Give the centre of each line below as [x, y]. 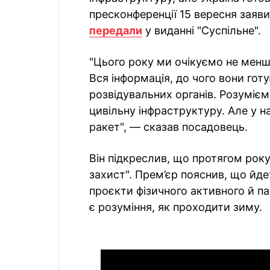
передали [116, 30]
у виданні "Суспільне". [202, 30]
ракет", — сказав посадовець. [168, 127]
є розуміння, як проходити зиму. [176, 207]
